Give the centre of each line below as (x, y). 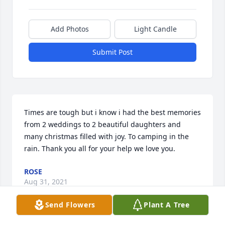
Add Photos (70, 29)
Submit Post (113, 52)
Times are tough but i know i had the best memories (113, 112)
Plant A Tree (167, 205)
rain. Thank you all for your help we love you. (100, 148)
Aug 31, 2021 (46, 181)
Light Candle (155, 29)
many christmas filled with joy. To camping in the (106, 136)
